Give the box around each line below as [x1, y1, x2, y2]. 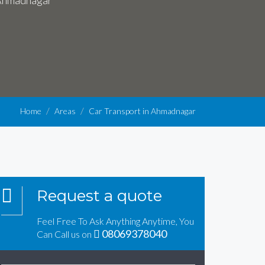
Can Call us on [36, 228, 93, 240]
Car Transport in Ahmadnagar [89, 105, 196, 116]
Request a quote [36, 186, 162, 205]
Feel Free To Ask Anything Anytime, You [36, 215, 194, 227]
